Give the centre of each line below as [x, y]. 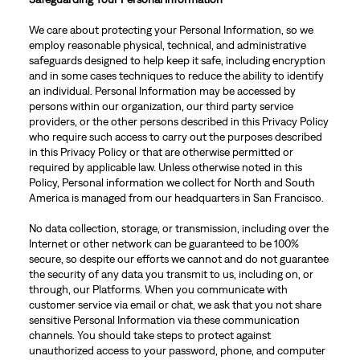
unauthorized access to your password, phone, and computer [177, 350]
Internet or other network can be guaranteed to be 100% [164, 243]
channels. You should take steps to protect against [149, 335]
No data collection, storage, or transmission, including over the [178, 228]
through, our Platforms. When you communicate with [158, 289]
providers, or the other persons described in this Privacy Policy [178, 121]
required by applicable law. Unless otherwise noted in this [165, 167]
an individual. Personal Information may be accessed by [162, 91]
